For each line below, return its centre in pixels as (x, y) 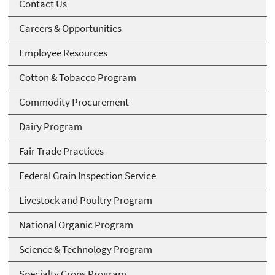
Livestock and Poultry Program (86, 200)
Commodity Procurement (74, 102)
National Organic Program (76, 225)
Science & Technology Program (86, 250)
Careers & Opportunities (70, 29)
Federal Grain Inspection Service (87, 176)
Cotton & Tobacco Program (78, 78)
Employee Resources (63, 53)
